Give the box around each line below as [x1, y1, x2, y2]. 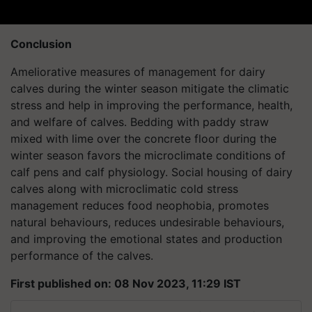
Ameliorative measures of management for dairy [10, 64, 265, 79]
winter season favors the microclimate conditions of [10, 148, 286, 162]
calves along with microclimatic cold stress [10, 181, 238, 196]
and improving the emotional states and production [10, 231, 282, 246]
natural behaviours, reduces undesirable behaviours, [10, 214, 284, 229]
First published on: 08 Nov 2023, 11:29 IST [10, 276, 241, 290]
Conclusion [10, 36, 72, 51]
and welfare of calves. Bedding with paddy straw [10, 114, 269, 129]
